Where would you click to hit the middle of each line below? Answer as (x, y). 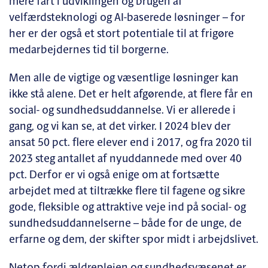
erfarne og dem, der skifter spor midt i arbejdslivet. (134, 240)
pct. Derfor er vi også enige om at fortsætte (114, 175)
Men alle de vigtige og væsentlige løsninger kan (124, 78)
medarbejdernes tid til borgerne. (89, 50)
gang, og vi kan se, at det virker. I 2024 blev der (120, 127)
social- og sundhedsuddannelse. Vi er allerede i (122, 111)
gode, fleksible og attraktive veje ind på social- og (127, 208)
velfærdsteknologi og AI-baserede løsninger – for (127, 18)
